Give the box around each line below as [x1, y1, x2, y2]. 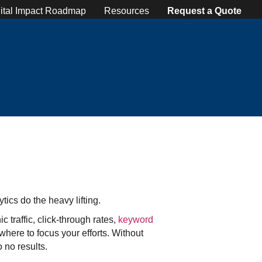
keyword [118, 214, 154, 225]
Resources [104, 5, 150, 16]
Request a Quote [167, 5, 242, 16]
